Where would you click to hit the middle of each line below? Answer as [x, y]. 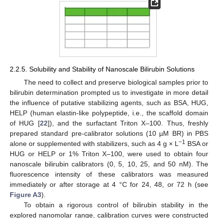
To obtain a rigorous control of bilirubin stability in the [116, 205]
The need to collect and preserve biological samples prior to [116, 82]
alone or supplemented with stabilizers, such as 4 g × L [94, 143]
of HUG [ [25, 123]
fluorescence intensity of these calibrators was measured [109, 174]
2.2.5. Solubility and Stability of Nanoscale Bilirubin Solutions [102, 69]
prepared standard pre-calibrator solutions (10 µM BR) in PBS [109, 133]
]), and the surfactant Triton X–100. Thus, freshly [128, 123]
